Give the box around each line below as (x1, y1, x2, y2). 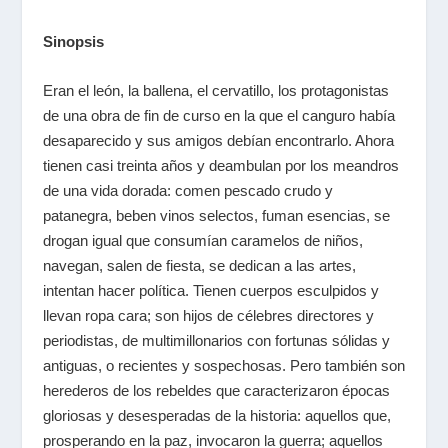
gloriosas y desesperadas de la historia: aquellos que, (42, 406, 391, 424)
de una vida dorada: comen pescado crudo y (42, 181, 333, 199)
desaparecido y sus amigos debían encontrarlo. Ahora (42, 131, 394, 149)
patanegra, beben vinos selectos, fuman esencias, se (42, 206, 390, 224)
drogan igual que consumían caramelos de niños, (42, 231, 363, 249)
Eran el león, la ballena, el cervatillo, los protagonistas (42, 81, 389, 99)
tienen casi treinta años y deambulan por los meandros (42, 156, 399, 174)
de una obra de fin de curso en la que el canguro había (42, 106, 395, 124)
